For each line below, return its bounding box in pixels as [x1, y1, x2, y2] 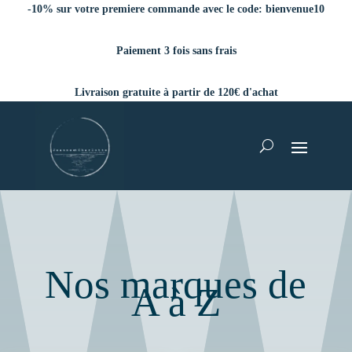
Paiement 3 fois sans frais [115, 45, 236, 57]
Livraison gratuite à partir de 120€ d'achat [74, 86, 278, 98]
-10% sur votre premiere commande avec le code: [27, 3, 266, 15]
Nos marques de [45, 262, 307, 307]
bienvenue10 [266, 3, 324, 15]
